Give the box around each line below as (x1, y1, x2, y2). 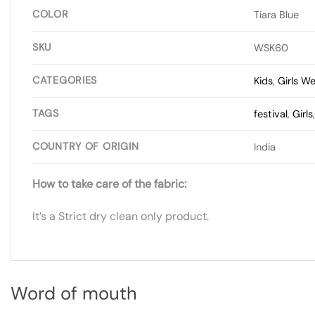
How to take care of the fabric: (32, 176, 186, 191)
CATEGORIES (32, 73, 98, 86)
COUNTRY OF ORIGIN (32, 139, 139, 153)
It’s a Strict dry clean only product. (32, 208, 209, 224)
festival (254, 107, 288, 120)
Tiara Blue (254, 8, 300, 21)
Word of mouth (11, 282, 137, 306)
